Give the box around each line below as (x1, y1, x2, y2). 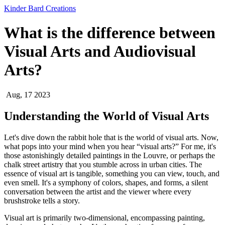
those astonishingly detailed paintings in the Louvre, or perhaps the (4, 151, 215, 160)
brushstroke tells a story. (4, 196, 80, 205)
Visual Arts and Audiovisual (4, 42, 196, 61)
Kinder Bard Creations (4, 4, 76, 13)
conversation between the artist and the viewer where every (4, 187, 191, 196)
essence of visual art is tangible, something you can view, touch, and (4, 169, 219, 178)
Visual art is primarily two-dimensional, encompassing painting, (4, 213, 205, 222)
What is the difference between (4, 24, 215, 42)
